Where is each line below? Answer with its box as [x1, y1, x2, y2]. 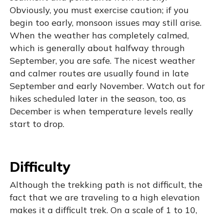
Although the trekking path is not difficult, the [10, 179, 202, 190]
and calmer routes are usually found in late [10, 67, 189, 79]
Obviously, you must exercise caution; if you [10, 4, 189, 16]
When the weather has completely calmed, [10, 29, 189, 41]
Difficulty [10, 158, 70, 175]
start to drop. [10, 118, 64, 129]
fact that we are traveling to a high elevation [10, 191, 200, 203]
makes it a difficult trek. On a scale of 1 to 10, [10, 204, 197, 216]
